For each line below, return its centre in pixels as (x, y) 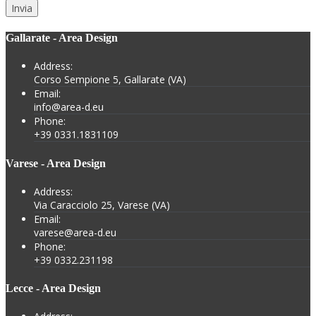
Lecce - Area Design (53, 288)
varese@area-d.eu (75, 232)
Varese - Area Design (56, 163)
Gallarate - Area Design (62, 38)
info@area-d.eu (69, 107)
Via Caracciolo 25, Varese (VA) (102, 205)
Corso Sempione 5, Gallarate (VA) (110, 80)
